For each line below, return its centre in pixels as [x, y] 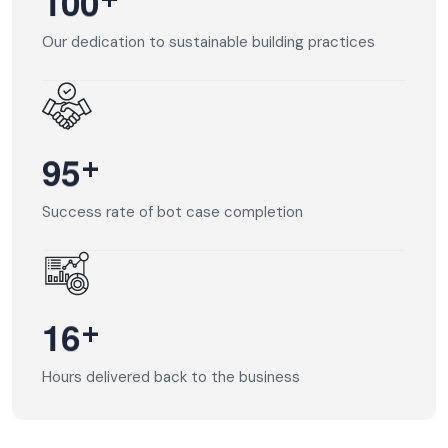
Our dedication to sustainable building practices [208, 41]
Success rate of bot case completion [172, 211]
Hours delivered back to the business [171, 376]
